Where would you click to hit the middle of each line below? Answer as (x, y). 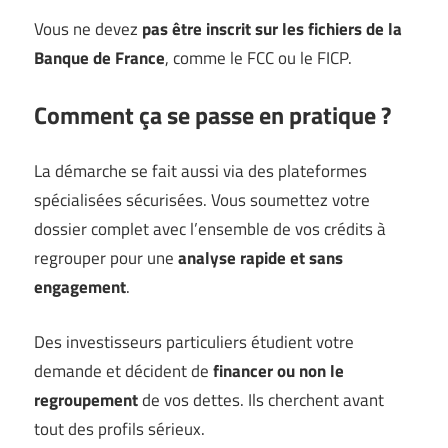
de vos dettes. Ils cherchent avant (261, 399)
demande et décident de (123, 370)
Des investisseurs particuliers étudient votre (194, 341)
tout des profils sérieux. (119, 428)
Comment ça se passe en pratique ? (212, 114)
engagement (80, 287)
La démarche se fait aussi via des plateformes (200, 171)
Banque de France (99, 58)
